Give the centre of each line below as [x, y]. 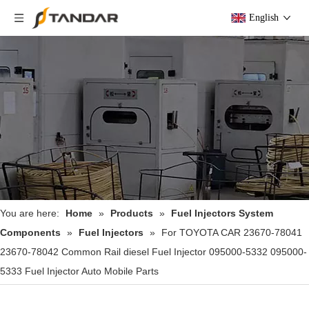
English [264, 18]
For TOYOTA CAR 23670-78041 [232, 232]
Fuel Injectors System [222, 213]
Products [132, 213]
